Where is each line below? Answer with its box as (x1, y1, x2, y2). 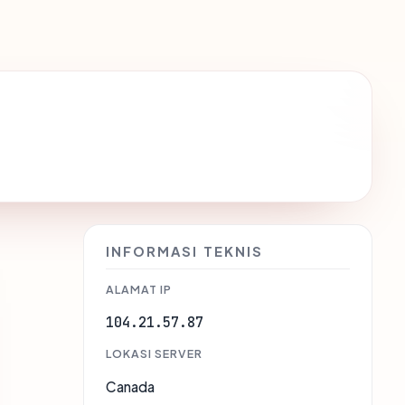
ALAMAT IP (106, 282, 172, 297)
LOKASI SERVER (106, 346, 202, 362)
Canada (106, 378, 155, 396)
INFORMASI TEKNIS (106, 243, 263, 260)
